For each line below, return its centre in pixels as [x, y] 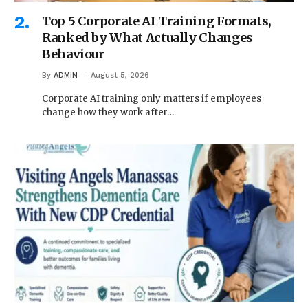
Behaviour [73, 54]
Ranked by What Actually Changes [147, 37]
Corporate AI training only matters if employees [152, 98]
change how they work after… [108, 112]
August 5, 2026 [120, 75]
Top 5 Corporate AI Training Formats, [157, 21]
